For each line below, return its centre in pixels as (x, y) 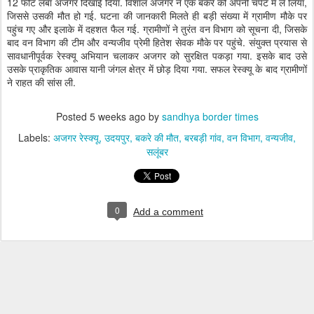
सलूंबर (157, 151)
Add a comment (168, 212)
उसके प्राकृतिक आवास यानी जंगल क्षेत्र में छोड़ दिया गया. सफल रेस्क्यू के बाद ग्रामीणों (157, 69)
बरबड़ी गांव (203, 137)
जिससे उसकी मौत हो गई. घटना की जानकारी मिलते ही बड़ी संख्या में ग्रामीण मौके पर (157, 15)
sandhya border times (210, 116)
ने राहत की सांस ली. (41, 82)
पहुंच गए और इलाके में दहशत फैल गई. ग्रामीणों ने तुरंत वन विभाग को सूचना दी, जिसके (157, 29)
